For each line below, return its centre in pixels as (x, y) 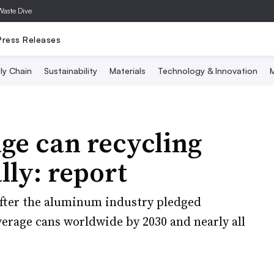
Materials (127, 71)
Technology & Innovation (207, 71)
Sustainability (70, 71)
